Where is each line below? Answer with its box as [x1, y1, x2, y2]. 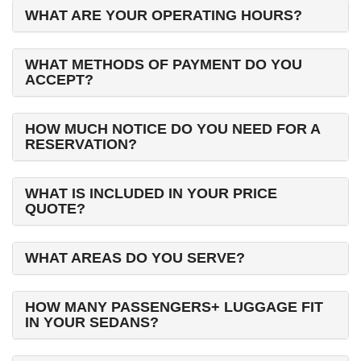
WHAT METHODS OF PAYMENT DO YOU [25, 56, 302, 73]
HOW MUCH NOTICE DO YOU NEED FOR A [25, 121, 320, 137]
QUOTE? [25, 201, 85, 217]
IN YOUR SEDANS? [25, 314, 159, 330]
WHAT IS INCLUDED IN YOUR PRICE [25, 185, 277, 201]
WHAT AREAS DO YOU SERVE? [25, 250, 245, 266]
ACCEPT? [25, 72, 93, 88]
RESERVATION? [25, 136, 137, 152]
